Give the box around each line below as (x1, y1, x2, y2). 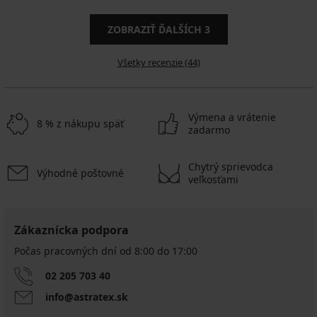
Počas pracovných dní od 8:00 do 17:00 (14, 243, 197, 258)
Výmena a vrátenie (188, 110, 276, 124)
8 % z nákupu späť (37, 116, 124, 130)
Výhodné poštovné (37, 166, 124, 180)
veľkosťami (188, 172, 238, 186)
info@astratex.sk (45, 289, 128, 304)
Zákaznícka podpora (14, 221, 129, 238)
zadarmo (188, 122, 230, 137)
